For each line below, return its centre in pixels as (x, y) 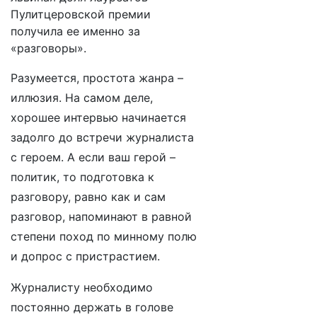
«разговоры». (48, 48)
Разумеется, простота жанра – (97, 78)
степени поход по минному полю (104, 236)
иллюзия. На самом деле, (82, 98)
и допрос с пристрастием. (85, 256)
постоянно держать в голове (92, 307)
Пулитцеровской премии (81, 14)
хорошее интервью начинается (98, 117)
